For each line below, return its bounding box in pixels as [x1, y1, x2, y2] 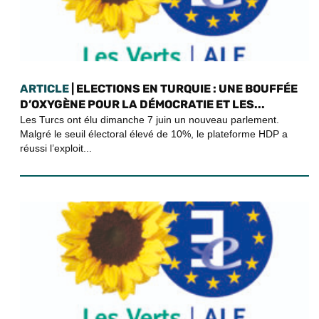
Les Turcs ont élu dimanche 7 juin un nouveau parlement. [20, 113, 279, 125]
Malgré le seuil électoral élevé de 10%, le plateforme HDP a [20, 127, 288, 140]
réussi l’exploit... [20, 142, 92, 154]
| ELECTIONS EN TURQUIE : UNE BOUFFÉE [69, 81, 298, 95]
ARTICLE [20, 81, 69, 95]
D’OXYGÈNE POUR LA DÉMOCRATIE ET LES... [20, 97, 265, 111]
